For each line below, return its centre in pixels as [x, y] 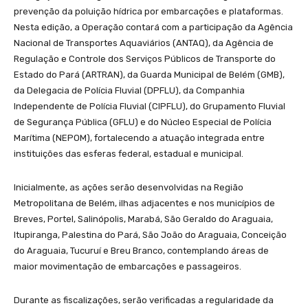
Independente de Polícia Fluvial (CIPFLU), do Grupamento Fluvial [150, 106]
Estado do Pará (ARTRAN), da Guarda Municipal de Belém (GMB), [149, 74]
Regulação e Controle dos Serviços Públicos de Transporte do [145, 58]
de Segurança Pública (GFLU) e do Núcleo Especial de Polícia [143, 122]
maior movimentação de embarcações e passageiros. [128, 266]
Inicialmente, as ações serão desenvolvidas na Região [129, 187]
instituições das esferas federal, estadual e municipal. [129, 153]
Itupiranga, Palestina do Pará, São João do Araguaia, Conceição [150, 234]
